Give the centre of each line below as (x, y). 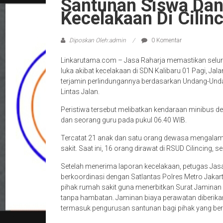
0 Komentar (166, 40)
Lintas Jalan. (80, 92)
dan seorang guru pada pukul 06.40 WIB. (124, 120)
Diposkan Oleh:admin (98, 40)
